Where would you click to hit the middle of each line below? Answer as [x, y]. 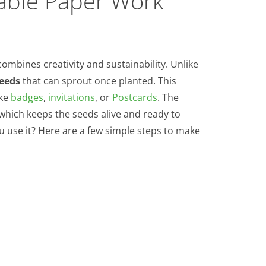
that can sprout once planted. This [98, 80]
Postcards [135, 97]
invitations [72, 97]
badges [27, 97]
